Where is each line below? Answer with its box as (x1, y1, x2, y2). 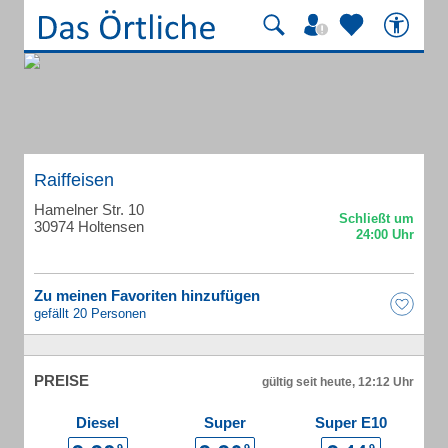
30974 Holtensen (34, 218, 144, 235)
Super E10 (315, 414, 387, 431)
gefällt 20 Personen (34, 306, 146, 321)
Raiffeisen (34, 170, 114, 190)
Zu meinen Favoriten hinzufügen (34, 287, 260, 304)
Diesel (76, 414, 119, 431)
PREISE (34, 372, 89, 389)
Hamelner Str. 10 (34, 201, 144, 218)
